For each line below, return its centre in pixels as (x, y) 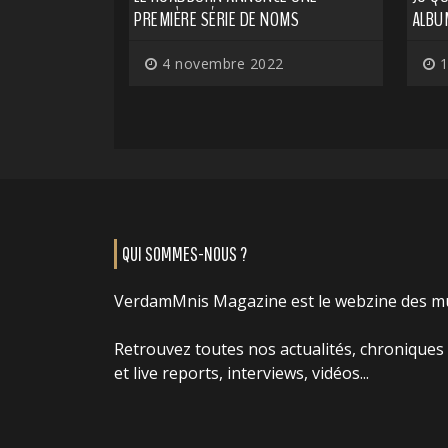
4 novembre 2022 (220, 63)
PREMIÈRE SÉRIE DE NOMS (216, 19)
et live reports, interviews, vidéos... (241, 372)
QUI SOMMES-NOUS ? (184, 253)
